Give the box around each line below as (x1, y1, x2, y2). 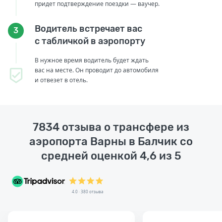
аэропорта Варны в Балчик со (29, 134, 193, 148)
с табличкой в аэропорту (35, 35, 145, 47)
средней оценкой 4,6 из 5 (41, 149, 181, 163)
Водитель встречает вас (35, 23, 142, 34)
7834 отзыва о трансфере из (33, 120, 189, 134)
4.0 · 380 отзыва (72, 188, 103, 194)
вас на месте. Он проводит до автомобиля (35, 65, 159, 74)
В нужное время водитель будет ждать (35, 55, 149, 64)
